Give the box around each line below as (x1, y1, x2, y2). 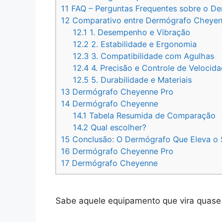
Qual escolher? (88, 122, 147, 133)
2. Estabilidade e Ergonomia (89, 39, 197, 50)
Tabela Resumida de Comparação (87, 111, 216, 121)
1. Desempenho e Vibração (87, 27, 191, 38)
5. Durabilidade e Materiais (89, 75, 192, 85)
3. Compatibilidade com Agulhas (89, 51, 215, 61)
